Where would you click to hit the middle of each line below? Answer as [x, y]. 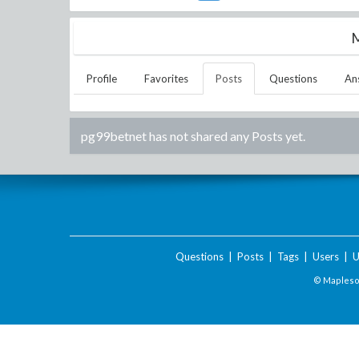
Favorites [166, 79]
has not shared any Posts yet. [226, 136]
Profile [102, 79]
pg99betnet [114, 136]
